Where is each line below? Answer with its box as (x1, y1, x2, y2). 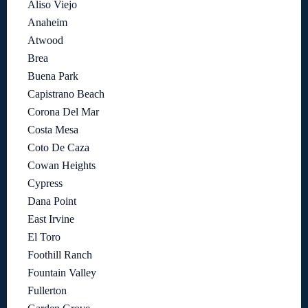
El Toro (27, 231, 60, 243)
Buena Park (27, 70, 78, 82)
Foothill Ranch (27, 249, 92, 261)
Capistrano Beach (27, 88, 104, 100)
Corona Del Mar (27, 106, 99, 118)
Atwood (27, 34, 63, 46)
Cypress (27, 177, 63, 189)
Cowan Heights (27, 159, 96, 171)
